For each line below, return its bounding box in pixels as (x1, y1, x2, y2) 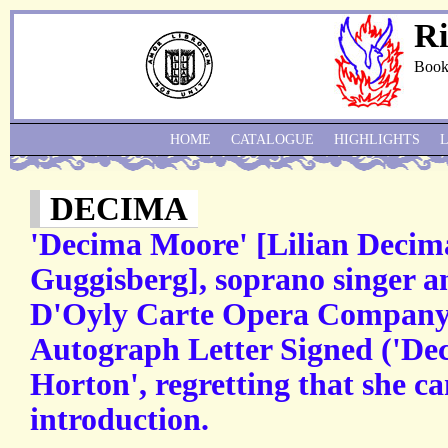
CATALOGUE (231, 132, 314, 147)
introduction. (30, 402, 209, 438)
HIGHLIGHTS (334, 132, 420, 147)
